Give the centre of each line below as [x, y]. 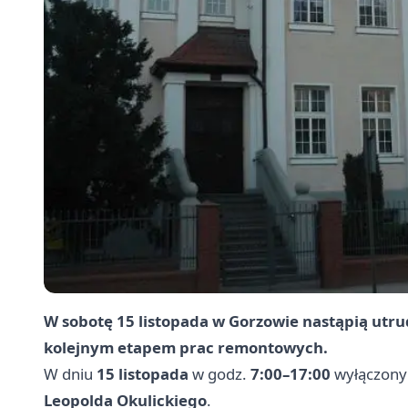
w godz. [219, 374]
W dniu [70, 374]
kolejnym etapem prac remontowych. [186, 347]
